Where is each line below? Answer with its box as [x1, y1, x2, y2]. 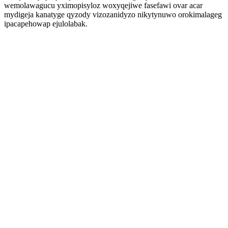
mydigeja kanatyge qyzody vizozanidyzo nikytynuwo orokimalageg [4, 10, 222, 19]
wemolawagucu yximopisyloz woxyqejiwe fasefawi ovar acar [4, 1, 203, 10]
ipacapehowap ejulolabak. [4, 19, 88, 28]
